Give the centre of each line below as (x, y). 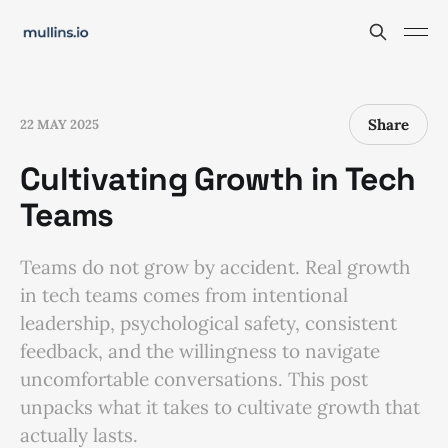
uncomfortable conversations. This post (194, 379)
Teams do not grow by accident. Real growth (215, 267)
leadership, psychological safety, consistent (208, 323)
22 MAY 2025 (59, 124)
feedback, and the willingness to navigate (200, 351)
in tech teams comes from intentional (184, 295)
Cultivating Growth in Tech (218, 179)
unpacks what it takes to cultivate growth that (220, 407)
